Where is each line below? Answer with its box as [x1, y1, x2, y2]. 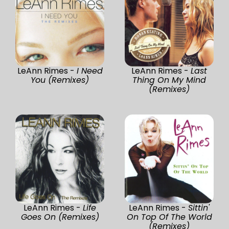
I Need [76, 64, 103, 77]
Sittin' [188, 201, 210, 214]
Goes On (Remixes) [20, 211, 99, 223]
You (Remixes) [31, 74, 89, 86]
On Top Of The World [126, 211, 212, 223]
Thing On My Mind [132, 74, 206, 86]
